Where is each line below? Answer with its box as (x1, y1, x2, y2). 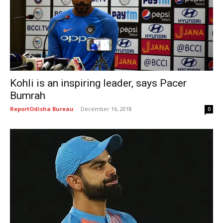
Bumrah (10, 90, 45, 102)
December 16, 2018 (81, 105, 132, 113)
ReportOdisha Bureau (10, 105, 74, 113)
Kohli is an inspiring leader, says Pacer (10, 77, 187, 90)
